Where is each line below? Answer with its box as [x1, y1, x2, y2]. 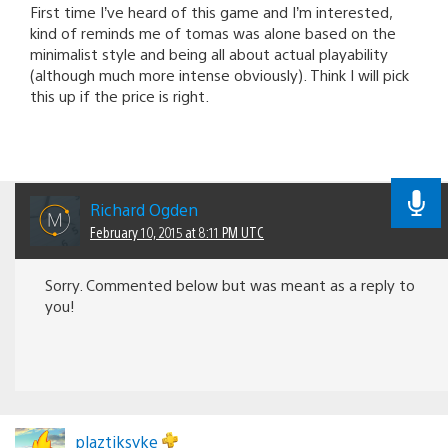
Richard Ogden [90, 198, 198, 220]
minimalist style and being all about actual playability [30, 43, 388, 63]
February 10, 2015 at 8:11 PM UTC [90, 222, 264, 241]
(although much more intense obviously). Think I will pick [30, 64, 409, 84]
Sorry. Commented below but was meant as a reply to [45, 274, 415, 294]
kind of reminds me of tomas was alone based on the [30, 22, 396, 42]
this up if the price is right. [30, 85, 209, 105]
